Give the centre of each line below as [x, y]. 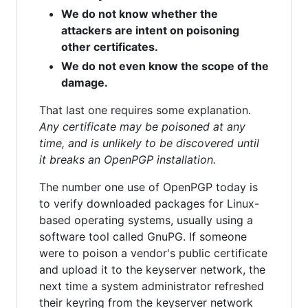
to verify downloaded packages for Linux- [149, 204]
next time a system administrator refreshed [152, 286]
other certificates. [110, 47]
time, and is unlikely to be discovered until [149, 143]
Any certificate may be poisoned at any [142, 127]
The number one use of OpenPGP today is [148, 187]
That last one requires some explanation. [145, 110]
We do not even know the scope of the [165, 66]
